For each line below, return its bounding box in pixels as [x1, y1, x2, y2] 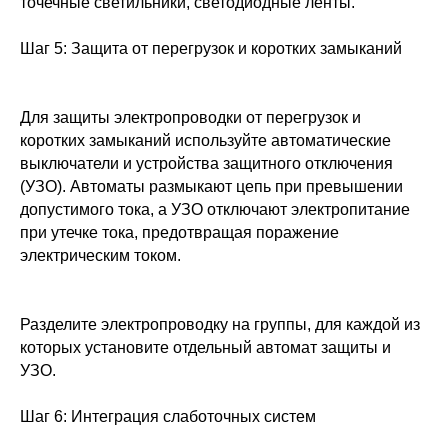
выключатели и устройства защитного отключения [20, 155, 393, 172]
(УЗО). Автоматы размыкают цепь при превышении [20, 178, 403, 195]
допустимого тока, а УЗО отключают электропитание [20, 201, 410, 218]
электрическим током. [20, 247, 181, 264]
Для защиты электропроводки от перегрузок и [20, 109, 361, 126]
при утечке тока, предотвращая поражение [20, 224, 339, 241]
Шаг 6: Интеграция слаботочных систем [20, 408, 316, 425]
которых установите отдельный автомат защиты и [20, 339, 391, 356]
